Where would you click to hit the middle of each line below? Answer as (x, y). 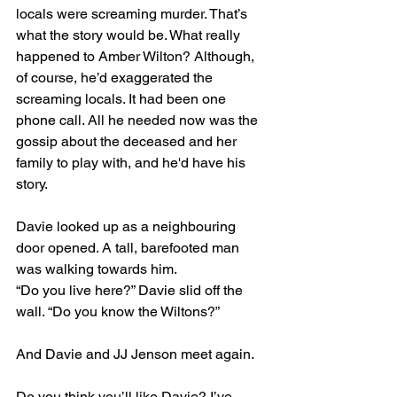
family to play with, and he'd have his (132, 163)
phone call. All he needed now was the (139, 121)
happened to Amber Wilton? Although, (137, 57)
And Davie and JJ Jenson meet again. (135, 354)
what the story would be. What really (130, 35)
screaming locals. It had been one (123, 99)
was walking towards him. (97, 269)
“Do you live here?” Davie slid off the (131, 291)
